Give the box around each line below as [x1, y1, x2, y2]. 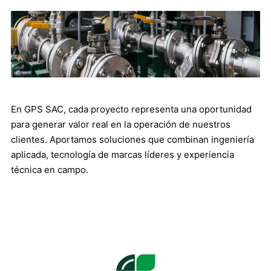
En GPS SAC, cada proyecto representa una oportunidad [11, 103, 252, 115]
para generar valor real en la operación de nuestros [11, 119, 230, 130]
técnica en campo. [11, 164, 88, 175]
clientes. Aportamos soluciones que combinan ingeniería [11, 134, 254, 145]
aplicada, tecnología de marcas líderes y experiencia [11, 149, 234, 160]
